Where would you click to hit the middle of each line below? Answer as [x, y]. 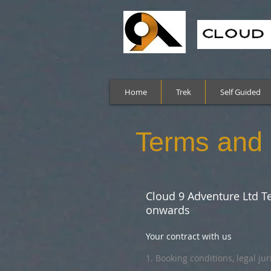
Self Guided [240, 92]
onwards [168, 210]
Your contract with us [189, 236]
